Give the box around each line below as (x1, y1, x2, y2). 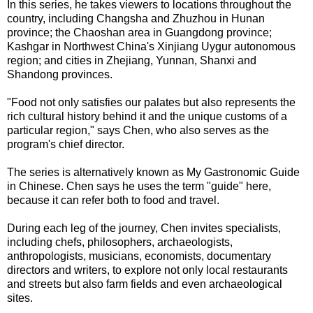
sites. (7, 291, 33, 304)
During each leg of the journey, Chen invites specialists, (7, 221, 281, 234)
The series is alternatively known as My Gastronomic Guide (7, 166, 300, 178)
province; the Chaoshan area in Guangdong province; (7, 26, 272, 38)
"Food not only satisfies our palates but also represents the (7, 96, 296, 108)
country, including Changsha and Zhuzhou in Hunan (7, 12, 265, 24)
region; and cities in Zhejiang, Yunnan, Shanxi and (7, 54, 256, 66)
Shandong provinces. (7, 68, 112, 80)
